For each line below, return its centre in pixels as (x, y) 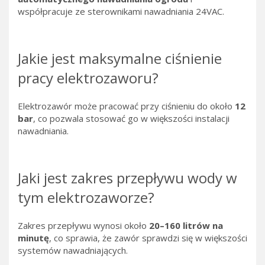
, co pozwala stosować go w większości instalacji (131, 119)
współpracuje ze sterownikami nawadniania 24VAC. (121, 12)
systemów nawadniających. (73, 251)
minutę (33, 238)
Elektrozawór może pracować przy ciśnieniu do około (126, 106)
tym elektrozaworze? (86, 198)
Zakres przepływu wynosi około (83, 226)
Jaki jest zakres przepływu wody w (127, 178)
